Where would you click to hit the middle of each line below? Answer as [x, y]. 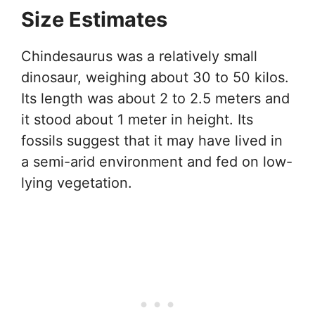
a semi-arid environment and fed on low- [157, 161]
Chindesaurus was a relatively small [139, 56]
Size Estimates [94, 19]
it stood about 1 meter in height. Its [137, 119]
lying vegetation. [77, 182]
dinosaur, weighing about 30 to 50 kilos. [155, 77]
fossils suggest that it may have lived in [152, 140]
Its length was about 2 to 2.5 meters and [155, 98]
